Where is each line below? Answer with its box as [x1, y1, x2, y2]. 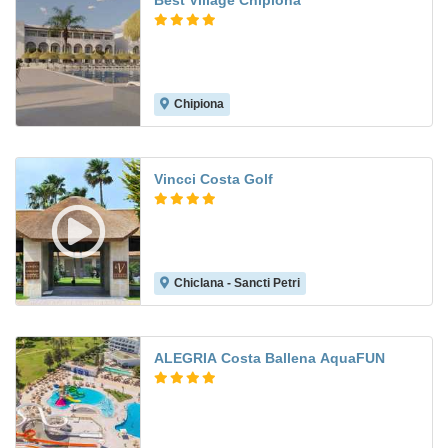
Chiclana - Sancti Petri [174, 276, 300, 291]
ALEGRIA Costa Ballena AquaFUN [154, 350, 385, 367]
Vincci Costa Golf [154, 171, 273, 188]
